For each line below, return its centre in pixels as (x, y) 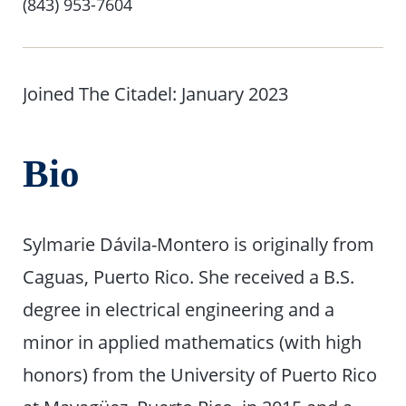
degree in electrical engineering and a (179, 309)
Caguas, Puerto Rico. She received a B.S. (189, 276)
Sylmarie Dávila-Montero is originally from (199, 243)
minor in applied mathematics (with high (193, 341)
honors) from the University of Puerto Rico (200, 374)
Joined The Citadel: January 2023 (156, 94)
